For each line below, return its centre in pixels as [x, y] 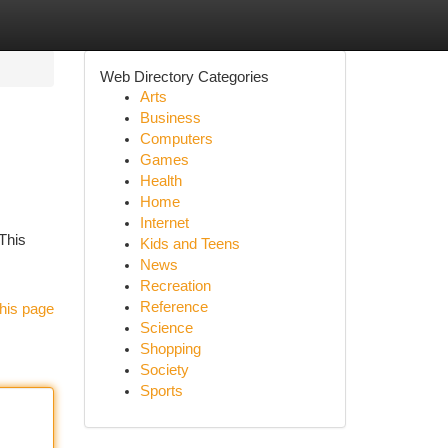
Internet [164, 223]
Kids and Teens [189, 244]
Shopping [170, 349]
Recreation [175, 286]
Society [164, 370]
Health [160, 181]
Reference [173, 307]
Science [166, 328]
